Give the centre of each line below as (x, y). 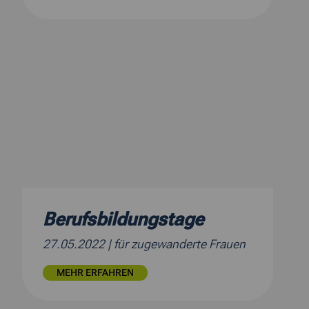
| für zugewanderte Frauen (177, 245)
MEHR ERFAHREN (95, 273)
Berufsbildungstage (123, 220)
